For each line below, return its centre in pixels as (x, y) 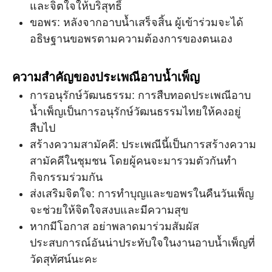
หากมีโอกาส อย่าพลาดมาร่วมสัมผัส (114, 227)
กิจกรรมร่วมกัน (66, 178)
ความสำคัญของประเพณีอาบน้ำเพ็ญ (106, 77)
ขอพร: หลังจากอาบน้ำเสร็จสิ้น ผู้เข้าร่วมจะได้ (137, 23)
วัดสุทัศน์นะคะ (64, 260)
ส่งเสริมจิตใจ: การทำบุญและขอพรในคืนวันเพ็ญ (142, 194)
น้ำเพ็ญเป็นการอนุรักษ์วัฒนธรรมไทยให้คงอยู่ (135, 112)
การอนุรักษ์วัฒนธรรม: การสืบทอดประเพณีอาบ (140, 96)
